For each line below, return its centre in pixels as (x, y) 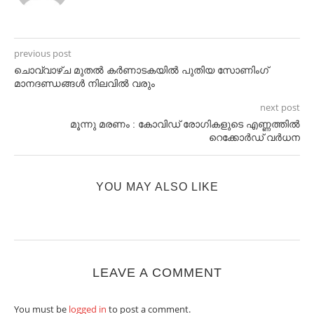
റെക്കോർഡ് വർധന (254, 137)
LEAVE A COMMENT (157, 273)
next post (280, 107)
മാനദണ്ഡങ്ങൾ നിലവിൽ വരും (84, 83)
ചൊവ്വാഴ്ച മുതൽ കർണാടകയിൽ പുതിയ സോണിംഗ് (141, 70)
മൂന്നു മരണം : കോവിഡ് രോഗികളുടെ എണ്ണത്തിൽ (185, 124)
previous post (43, 53)
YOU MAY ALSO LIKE (157, 187)
